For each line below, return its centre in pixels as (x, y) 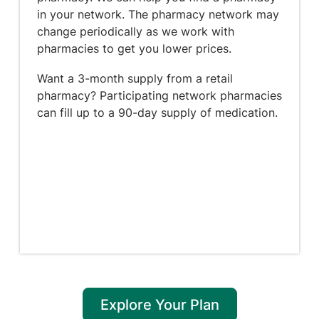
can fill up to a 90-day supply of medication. (157, 113)
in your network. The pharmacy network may (158, 14)
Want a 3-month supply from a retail (135, 78)
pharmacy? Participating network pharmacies (159, 95)
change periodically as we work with (136, 31)
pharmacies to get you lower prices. (134, 48)
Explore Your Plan (159, 305)
